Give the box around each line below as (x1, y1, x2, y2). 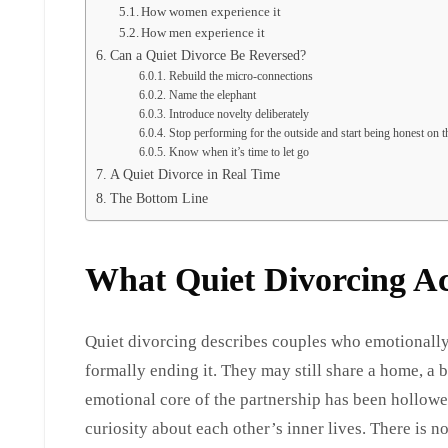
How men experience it (141, 25, 266, 41)
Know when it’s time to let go (168, 146, 309, 160)
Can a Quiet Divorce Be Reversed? (109, 47, 306, 64)
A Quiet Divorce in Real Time (109, 166, 280, 183)
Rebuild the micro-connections (168, 70, 313, 84)
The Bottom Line (109, 190, 208, 207)
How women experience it (141, 4, 282, 20)
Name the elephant (168, 89, 256, 103)
